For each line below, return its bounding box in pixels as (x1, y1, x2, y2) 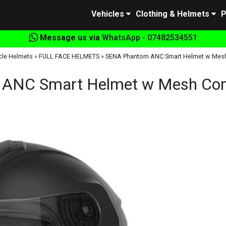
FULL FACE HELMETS (39, 52, 99, 60)
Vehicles (91, 9, 124, 19)
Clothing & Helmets (136, 9, 209, 19)
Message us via (38, 33, 102, 42)
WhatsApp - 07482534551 (102, 33, 197, 42)
